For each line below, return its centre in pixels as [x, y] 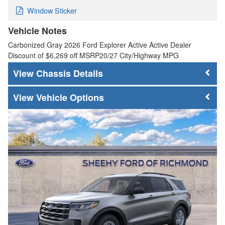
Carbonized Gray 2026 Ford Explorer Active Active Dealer [100, 44]
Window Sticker [52, 10]
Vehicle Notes [37, 30]
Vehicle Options [70, 98]
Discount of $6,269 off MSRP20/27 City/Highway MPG [93, 55]
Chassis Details [70, 73]
